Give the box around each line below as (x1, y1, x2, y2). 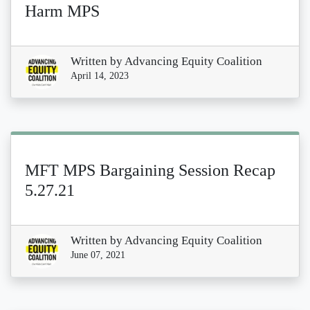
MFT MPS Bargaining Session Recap (25, 160, 275, 179)
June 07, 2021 (71, 249, 125, 260)
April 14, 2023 (71, 70, 129, 81)
